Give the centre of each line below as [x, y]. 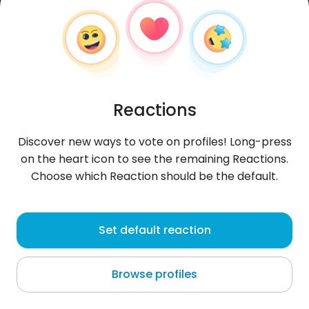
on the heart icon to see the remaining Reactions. [154, 159]
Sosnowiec [42, 246]
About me [41, 291]
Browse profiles [154, 274]
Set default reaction [154, 230]
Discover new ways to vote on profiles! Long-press [154, 142]
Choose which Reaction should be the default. [154, 176]
